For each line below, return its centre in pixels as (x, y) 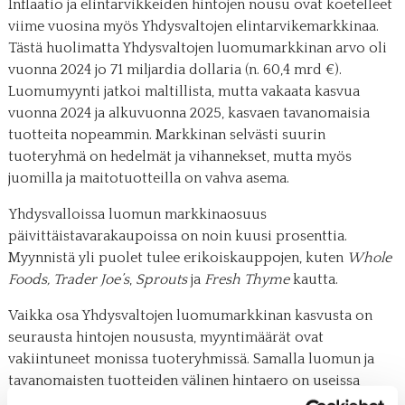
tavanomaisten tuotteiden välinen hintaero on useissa (184, 381)
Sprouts (161, 280)
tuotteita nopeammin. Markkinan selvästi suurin (166, 135)
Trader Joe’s (91, 280)
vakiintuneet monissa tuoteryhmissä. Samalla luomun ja (191, 359)
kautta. (313, 280)
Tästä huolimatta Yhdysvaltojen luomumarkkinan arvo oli (197, 48)
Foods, (28, 280)
